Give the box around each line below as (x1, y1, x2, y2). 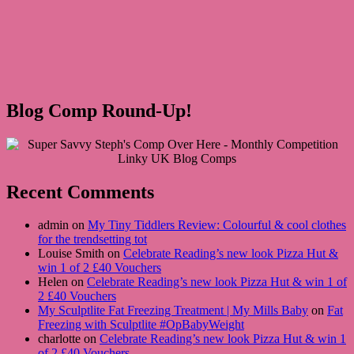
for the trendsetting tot (38, 232, 147, 247)
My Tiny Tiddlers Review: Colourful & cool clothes (88, 218, 346, 232)
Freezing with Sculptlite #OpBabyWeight (38, 318, 244, 332)
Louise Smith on (38, 247, 123, 261)
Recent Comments (6, 181, 154, 202)
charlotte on (38, 332, 100, 346)
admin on (38, 218, 88, 232)
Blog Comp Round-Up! (6, 100, 192, 121)
